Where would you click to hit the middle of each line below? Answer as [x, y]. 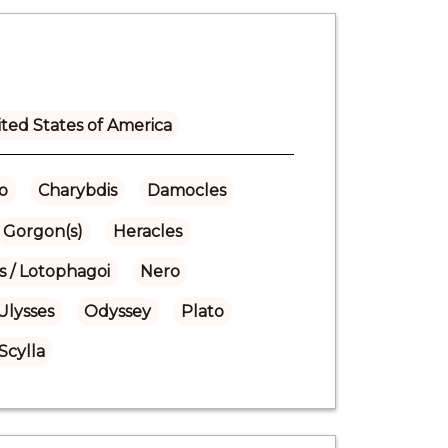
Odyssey [117, 311]
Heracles [147, 231]
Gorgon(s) [42, 231]
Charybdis [77, 190]
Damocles [186, 190]
